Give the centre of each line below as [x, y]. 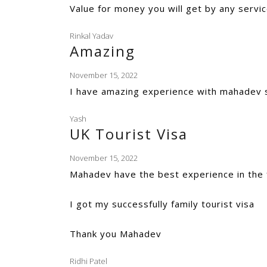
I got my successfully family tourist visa [162, 204]
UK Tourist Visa [129, 134]
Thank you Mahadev [116, 234]
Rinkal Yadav [91, 36]
